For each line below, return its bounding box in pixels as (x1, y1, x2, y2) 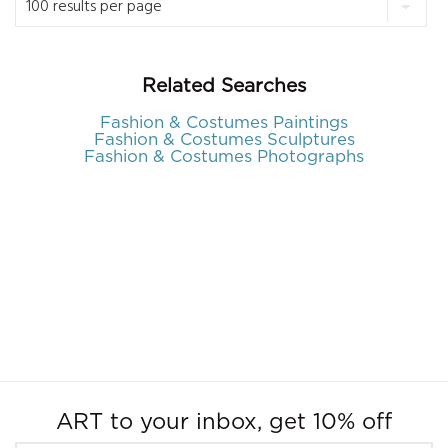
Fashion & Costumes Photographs (84, 149, 364, 165)
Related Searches (141, 77, 307, 96)
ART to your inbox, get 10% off (56, 411, 392, 433)
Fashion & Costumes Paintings (100, 115, 348, 131)
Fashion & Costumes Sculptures (93, 132, 355, 148)
